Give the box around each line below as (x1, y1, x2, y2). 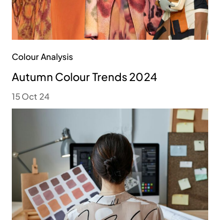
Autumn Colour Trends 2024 (12, 70, 157, 84)
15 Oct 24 (12, 91, 50, 102)
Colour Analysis (12, 51, 74, 62)
